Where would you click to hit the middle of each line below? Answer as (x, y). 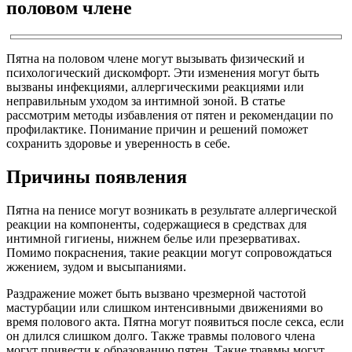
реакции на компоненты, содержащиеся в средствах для (156, 224)
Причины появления (97, 176)
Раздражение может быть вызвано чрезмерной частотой (156, 293)
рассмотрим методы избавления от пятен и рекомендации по (170, 115)
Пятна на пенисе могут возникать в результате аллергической (172, 210)
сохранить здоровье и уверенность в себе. (118, 143)
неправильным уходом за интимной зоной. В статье (146, 101)
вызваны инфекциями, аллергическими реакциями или (155, 86)
